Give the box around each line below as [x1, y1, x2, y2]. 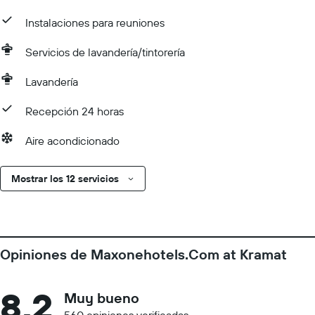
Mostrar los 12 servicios [11, 172, 119, 185]
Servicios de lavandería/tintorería [25, 45, 185, 59]
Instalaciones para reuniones [25, 15, 165, 30]
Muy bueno [64, 289, 139, 307]
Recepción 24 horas [25, 104, 124, 118]
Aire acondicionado [25, 134, 120, 148]
